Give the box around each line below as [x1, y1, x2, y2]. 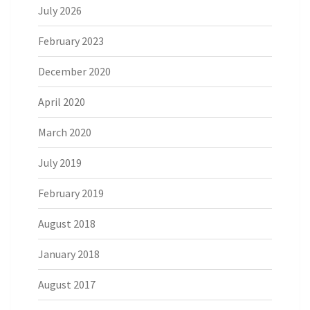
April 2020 [38, 95, 85, 109]
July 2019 [38, 156, 82, 170]
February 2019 [38, 186, 104, 201]
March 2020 [38, 125, 91, 140]
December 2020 [38, 64, 111, 79]
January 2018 [38, 247, 100, 262]
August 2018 [38, 217, 95, 231]
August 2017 [38, 277, 95, 292]
